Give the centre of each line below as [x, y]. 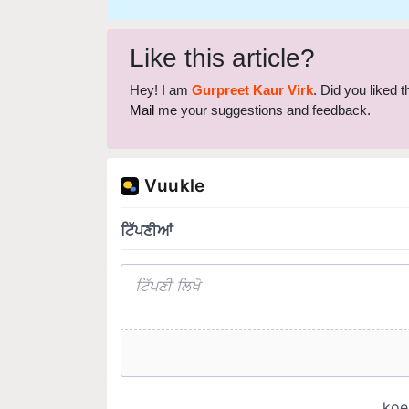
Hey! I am [161, 61]
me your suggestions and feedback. [262, 81]
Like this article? [222, 29]
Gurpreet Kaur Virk [252, 61]
